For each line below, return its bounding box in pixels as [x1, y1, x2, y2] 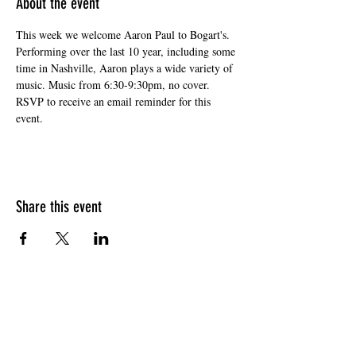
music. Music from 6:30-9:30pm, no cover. [16, 77, 213, 92]
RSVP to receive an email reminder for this [16, 94, 214, 109]
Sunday [106, 309, 148, 323]
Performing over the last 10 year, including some [16, 44, 238, 59]
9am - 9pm [96, 323, 158, 338]
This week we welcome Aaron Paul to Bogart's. [16, 27, 233, 42]
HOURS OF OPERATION [65, 288, 189, 300]
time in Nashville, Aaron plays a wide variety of [16, 60, 236, 75]
